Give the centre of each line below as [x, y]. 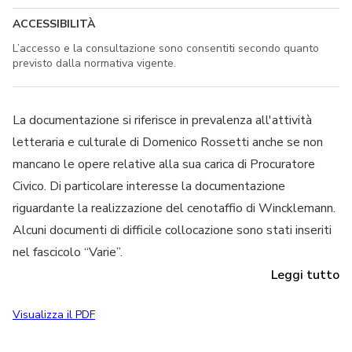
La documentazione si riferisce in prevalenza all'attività [162, 120]
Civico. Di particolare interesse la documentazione [149, 186]
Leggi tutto [305, 275]
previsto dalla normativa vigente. [94, 63]
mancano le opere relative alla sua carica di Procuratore [164, 164]
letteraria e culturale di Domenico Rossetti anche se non [168, 142]
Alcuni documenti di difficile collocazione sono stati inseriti [172, 230]
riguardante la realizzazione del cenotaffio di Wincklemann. [174, 208]
